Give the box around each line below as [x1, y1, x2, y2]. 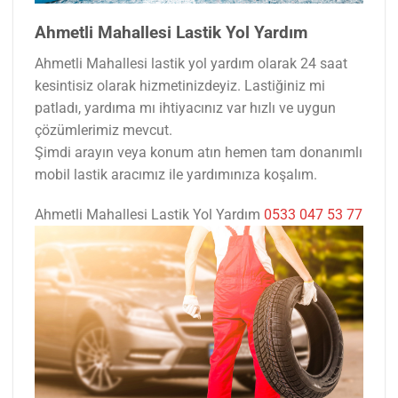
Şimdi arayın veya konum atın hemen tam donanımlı [35, 143, 362, 161]
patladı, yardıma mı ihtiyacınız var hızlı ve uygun [35, 99, 336, 116]
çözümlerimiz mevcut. [35, 121, 172, 139]
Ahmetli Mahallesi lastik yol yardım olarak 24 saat [35, 54, 347, 72]
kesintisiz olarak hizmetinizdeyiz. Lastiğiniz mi [35, 76, 325, 94]
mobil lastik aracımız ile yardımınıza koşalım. [35, 165, 317, 183]
